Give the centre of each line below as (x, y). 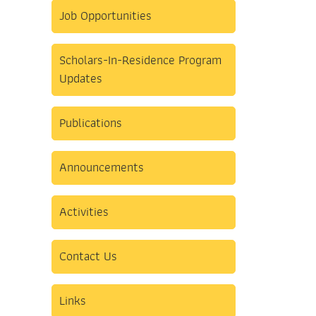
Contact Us (88, 257)
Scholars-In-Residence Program (140, 61)
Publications (91, 123)
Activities (84, 212)
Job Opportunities (105, 16)
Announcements (102, 168)
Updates (81, 79)
